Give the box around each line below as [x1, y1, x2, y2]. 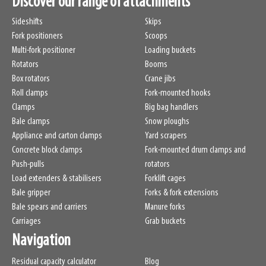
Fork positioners [12, 31, 63, 41]
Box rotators [12, 74, 50, 84]
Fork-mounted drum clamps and [145, 145, 246, 155]
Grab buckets [145, 216, 186, 226]
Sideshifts [12, 17, 43, 27]
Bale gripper [12, 188, 50, 198]
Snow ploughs [145, 116, 189, 126]
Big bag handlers [145, 102, 198, 112]
